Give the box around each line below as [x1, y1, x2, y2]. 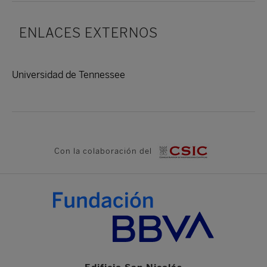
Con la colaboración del [54, 146, 154, 156]
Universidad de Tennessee [12, 69, 125, 80]
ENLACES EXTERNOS [19, 24, 158, 41]
